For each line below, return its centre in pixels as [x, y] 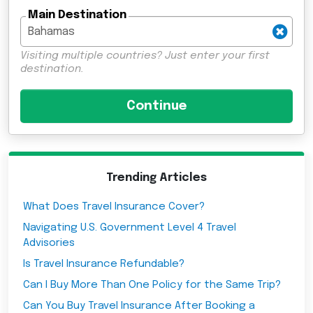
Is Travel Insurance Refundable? [104, 264]
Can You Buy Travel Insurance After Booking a [139, 306]
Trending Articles [156, 178]
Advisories [49, 243]
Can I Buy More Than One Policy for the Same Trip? [152, 285]
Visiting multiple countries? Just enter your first [145, 56]
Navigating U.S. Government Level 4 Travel [130, 227]
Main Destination [77, 15]
